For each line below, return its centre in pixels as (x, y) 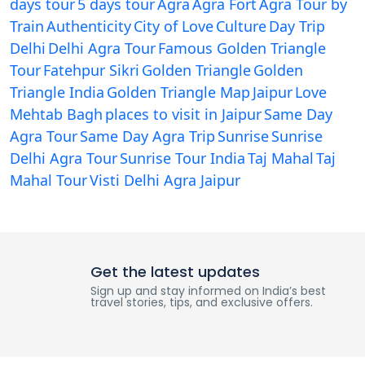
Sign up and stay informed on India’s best (208, 291)
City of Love (174, 26)
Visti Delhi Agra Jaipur (165, 180)
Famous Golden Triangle (242, 48)
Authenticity (89, 26)
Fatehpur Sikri (91, 70)
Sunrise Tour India (182, 158)
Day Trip (297, 26)
